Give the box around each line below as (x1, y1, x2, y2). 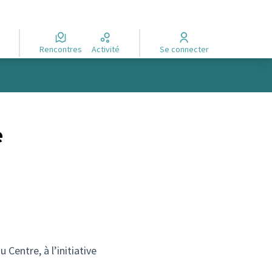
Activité (96, 43, 120, 55)
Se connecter (164, 43, 209, 55)
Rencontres (44, 43, 82, 55)
